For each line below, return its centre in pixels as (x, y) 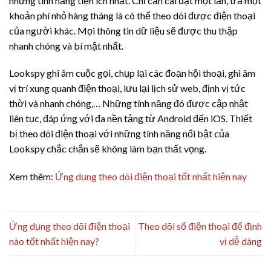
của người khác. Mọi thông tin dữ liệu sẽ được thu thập (123, 30)
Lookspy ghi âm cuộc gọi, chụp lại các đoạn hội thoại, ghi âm (132, 73)
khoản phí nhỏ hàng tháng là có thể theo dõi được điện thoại (132, 15)
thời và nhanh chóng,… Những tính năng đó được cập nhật (129, 103)
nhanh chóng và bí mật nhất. (66, 45)
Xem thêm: (32, 177)
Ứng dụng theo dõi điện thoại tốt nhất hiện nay (151, 177)
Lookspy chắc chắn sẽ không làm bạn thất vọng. (108, 149)
